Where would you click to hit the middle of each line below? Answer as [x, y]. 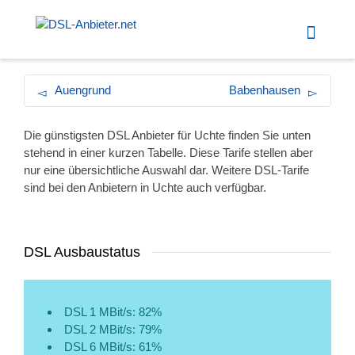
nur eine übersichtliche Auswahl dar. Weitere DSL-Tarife [166, 170]
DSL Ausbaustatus [82, 252]
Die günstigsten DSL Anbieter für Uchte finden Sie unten [167, 135]
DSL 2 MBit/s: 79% [113, 329]
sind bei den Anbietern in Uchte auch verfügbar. [145, 187]
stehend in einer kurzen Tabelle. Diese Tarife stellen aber [168, 153]
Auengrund [83, 90]
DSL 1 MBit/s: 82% [113, 312]
